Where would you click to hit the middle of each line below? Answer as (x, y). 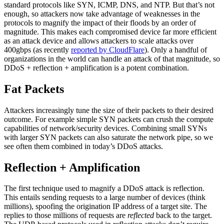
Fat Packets (34, 89)
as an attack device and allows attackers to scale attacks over (99, 40)
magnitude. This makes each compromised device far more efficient (110, 31)
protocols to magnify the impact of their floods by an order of (100, 22)
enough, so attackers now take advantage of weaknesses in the (102, 13)
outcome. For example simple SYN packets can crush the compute (109, 119)
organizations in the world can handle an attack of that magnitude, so (112, 58)
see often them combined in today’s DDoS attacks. (83, 146)
